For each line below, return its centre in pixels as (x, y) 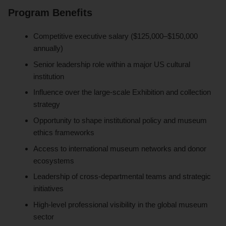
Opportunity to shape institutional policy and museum (120, 121)
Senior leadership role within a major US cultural (112, 64)
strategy (47, 104)
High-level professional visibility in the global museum (121, 204)
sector (44, 216)
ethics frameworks (64, 133)
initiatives (49, 189)
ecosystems (54, 160)
